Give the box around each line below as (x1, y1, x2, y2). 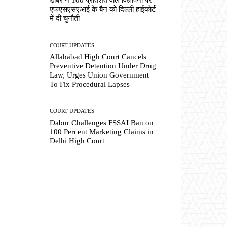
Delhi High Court (50, 137, 105, 145)
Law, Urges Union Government (50, 71, 149, 80)
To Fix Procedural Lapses (50, 80, 130, 89)
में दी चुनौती (50, 14, 80, 22)
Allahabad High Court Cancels (50, 53, 147, 61)
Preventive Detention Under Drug (50, 62, 157, 70)
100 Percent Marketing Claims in (50, 128, 154, 136)
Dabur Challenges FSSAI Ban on (50, 119, 154, 127)
